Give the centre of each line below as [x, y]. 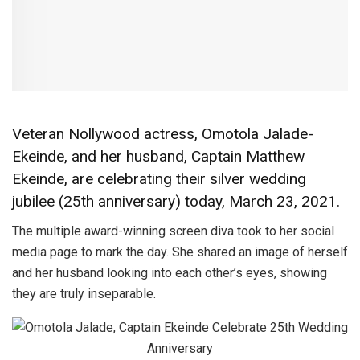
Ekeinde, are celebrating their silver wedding [159, 179]
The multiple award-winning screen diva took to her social [173, 231]
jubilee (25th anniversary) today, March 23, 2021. [176, 202]
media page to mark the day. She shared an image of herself [180, 252]
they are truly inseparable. [84, 293]
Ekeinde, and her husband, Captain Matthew [158, 157]
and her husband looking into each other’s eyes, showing [170, 272]
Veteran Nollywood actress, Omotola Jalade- [163, 134]
